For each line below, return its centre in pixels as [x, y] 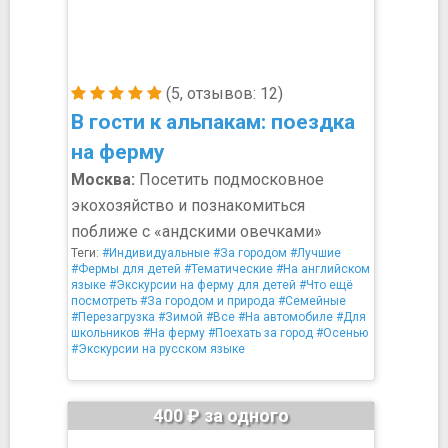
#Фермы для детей [126, 269]
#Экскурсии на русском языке [158, 349]
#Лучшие [315, 253]
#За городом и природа [207, 301]
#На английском [323, 269]
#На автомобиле [285, 317]
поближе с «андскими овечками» [196, 231]
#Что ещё [326, 285]
